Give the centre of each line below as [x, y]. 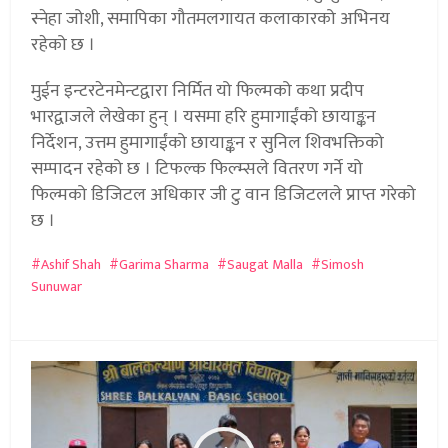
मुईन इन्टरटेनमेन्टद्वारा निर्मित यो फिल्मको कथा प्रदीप [198, 91]
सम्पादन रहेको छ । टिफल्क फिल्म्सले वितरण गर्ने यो [197, 169]
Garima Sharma [164, 265]
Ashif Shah [71, 265]
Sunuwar [57, 287]
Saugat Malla [265, 265]
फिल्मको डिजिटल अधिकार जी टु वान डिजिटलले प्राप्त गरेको [224, 195]
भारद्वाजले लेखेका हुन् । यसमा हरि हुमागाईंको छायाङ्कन [204, 117]
